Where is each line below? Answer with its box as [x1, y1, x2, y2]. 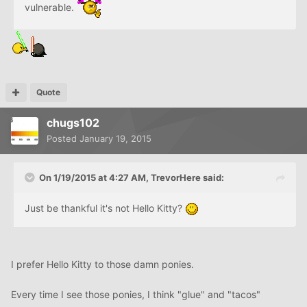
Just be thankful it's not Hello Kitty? [25, 202, 185, 214]
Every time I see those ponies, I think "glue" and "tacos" [11, 288, 260, 301]
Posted [47, 133, 79, 145]
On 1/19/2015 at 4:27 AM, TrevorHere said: [39, 172, 224, 184]
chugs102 [47, 116, 99, 130]
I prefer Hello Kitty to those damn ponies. [11, 258, 194, 271]
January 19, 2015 [79, 133, 151, 145]
